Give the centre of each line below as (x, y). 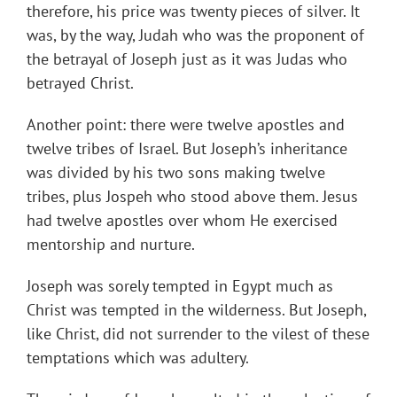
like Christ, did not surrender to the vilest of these (198, 334)
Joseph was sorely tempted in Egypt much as (180, 286)
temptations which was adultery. (138, 358)
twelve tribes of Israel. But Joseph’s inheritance (187, 149)
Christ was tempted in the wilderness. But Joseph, (196, 310)
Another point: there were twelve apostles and (186, 125)
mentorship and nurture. (111, 245)
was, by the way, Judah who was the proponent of (195, 35)
